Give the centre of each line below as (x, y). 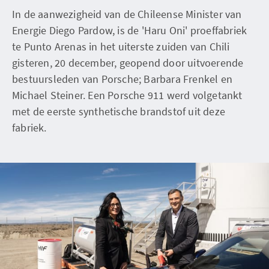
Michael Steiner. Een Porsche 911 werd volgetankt (127, 95)
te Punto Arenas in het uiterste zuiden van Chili (121, 47)
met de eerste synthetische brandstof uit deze (119, 111)
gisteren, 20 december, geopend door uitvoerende (128, 63)
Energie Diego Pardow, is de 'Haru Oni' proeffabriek (130, 30)
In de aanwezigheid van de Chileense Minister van (127, 14)
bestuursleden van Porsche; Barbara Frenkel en (122, 79)
